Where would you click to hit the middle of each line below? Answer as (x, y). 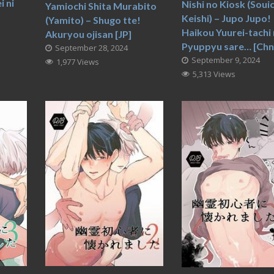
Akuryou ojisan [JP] (88, 34)
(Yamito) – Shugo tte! (93, 20)
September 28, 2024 (91, 48)
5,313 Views (214, 74)
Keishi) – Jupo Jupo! (227, 18)
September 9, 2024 (226, 60)
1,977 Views (77, 62)
